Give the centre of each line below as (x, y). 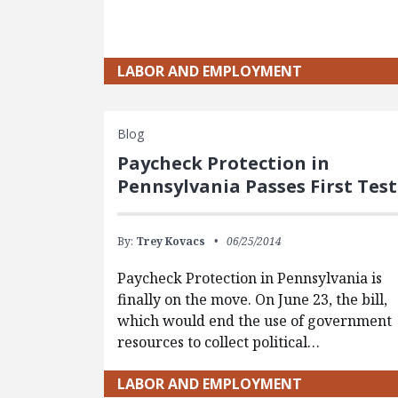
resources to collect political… (219, 342)
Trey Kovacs (171, 241)
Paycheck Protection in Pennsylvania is (250, 278)
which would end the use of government (255, 320)
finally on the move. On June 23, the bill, (253, 299)
